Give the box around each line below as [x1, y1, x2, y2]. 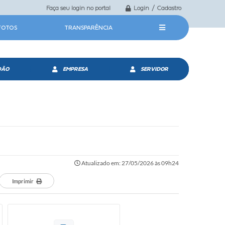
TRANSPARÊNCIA [64, 24, 113, 31]
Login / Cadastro [134, 4, 181, 12]
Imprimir [12, 178, 34, 184]
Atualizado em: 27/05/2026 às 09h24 [80, 159, 179, 167]
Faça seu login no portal [46, 4, 110, 12]
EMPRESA [63, 66, 88, 72]
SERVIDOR [141, 66, 169, 72]
